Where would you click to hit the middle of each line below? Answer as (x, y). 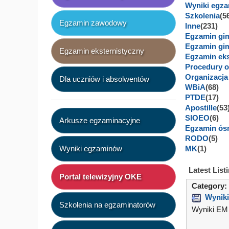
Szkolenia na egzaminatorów (107, 205)
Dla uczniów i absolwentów (104, 79)
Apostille (201, 108)
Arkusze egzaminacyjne (100, 121)
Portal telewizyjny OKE (100, 177)
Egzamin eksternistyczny (102, 51)
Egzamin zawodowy (93, 23)
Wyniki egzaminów (91, 149)
